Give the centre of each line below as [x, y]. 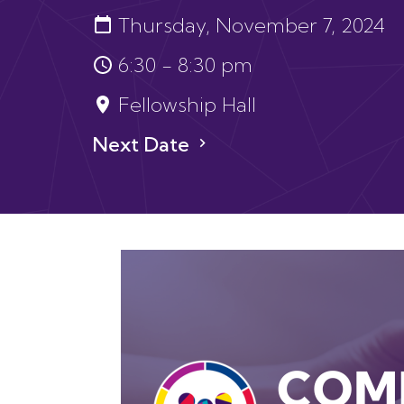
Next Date [143, 144]
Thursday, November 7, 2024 [252, 25]
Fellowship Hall [187, 105]
